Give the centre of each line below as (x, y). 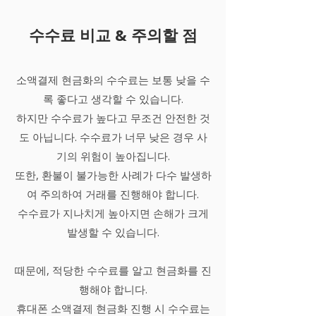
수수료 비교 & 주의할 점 (113, 35)
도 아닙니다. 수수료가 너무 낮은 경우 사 (113, 137)
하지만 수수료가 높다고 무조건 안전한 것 (113, 118)
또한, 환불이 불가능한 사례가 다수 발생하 (113, 175)
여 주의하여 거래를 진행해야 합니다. (113, 194)
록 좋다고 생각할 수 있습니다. (113, 99)
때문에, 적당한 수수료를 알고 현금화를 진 (113, 270)
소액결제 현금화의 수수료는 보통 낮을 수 (113, 80)
